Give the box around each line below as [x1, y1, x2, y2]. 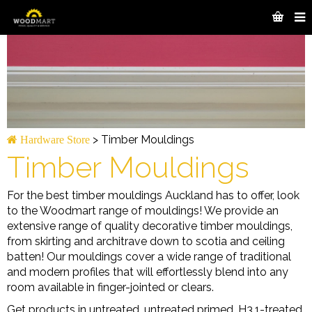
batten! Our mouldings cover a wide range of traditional [7, 249, 291, 263]
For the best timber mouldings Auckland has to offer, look [7, 188, 299, 202]
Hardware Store [17, 133, 90, 145]
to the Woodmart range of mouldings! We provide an [7, 203, 279, 217]
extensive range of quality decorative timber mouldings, [7, 219, 292, 233]
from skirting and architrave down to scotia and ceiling [7, 234, 285, 248]
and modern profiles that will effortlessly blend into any [7, 265, 288, 279]
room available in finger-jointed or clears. [7, 280, 214, 294]
